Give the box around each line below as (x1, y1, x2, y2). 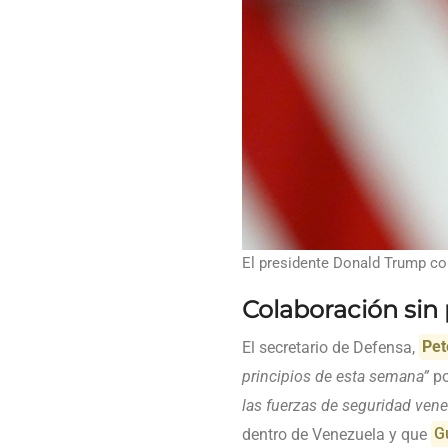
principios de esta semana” (242, 366, 429, 386)
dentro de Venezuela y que (242, 424, 431, 444)
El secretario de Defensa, (242, 337, 419, 357)
